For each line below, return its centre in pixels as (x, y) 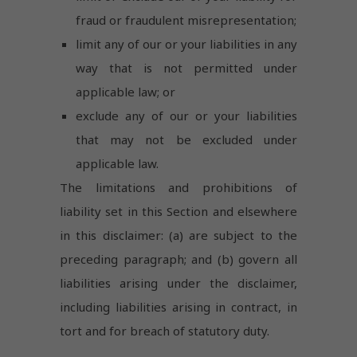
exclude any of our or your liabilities (186, 115)
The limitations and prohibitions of (178, 187)
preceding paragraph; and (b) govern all (178, 259)
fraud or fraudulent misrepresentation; (186, 20)
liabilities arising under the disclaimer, (178, 282)
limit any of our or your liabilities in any (186, 43)
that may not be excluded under (186, 139)
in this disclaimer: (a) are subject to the (178, 235)
